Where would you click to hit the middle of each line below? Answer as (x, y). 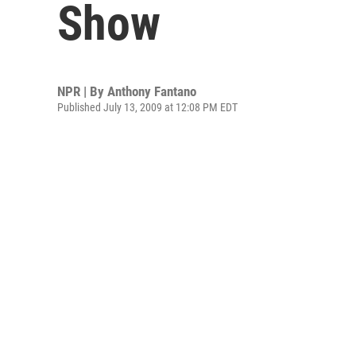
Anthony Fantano (152, 91)
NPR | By (82, 91)
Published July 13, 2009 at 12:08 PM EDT (147, 107)
